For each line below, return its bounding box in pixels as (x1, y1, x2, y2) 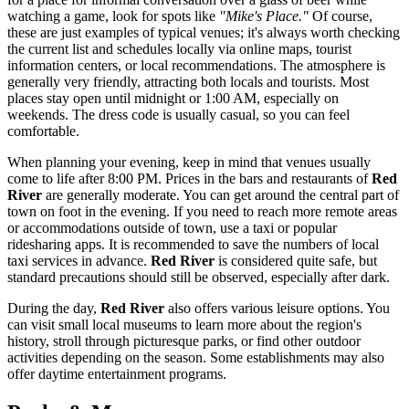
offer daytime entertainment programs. (7, 366, 226, 383)
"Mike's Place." (219, 8, 309, 25)
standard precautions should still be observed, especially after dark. (7, 269, 390, 286)
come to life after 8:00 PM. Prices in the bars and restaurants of (7, 171, 372, 187)
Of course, (309, 8, 372, 25)
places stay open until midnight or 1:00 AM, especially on (7, 90, 339, 107)
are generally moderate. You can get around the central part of (42, 187, 399, 204)
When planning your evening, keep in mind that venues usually (7, 154, 371, 171)
